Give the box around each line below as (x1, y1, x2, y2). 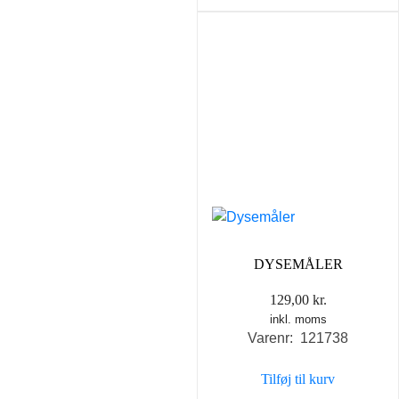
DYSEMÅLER (253, 256, 343, 272)
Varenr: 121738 (248, 330, 348, 346)
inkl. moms (269, 312, 327, 326)
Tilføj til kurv (261, 370, 335, 387)
